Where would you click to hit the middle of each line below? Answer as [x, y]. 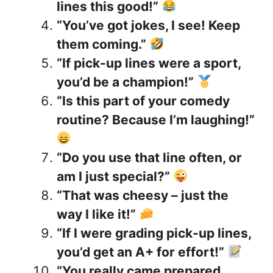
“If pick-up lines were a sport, [149, 63]
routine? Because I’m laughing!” [156, 119]
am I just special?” [113, 176]
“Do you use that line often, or [149, 157]
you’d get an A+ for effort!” [140, 252]
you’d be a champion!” [125, 82]
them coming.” [101, 44]
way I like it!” [96, 214]
